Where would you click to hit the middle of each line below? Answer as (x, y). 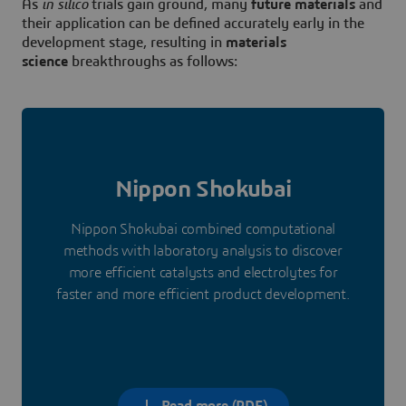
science (45, 62)
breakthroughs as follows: (153, 62)
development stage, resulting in (124, 43)
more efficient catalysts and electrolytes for (203, 273)
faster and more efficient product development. (203, 295)
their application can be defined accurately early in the (193, 24)
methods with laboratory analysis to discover (203, 251)
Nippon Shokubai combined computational (203, 230)
